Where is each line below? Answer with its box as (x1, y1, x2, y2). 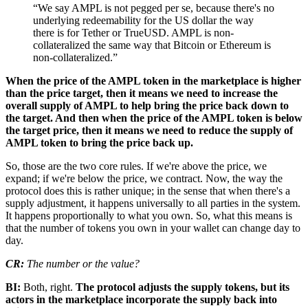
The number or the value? (27, 257, 140, 269)
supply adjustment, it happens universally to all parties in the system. (5, 197, 300, 209)
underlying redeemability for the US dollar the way (33, 14, 254, 26)
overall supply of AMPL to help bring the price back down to (5, 99, 289, 111)
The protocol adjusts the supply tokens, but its (76, 280, 289, 293)
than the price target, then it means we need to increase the (5, 87, 278, 99)
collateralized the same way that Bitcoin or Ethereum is (33, 38, 271, 51)
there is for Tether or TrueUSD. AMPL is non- (33, 26, 234, 38)
